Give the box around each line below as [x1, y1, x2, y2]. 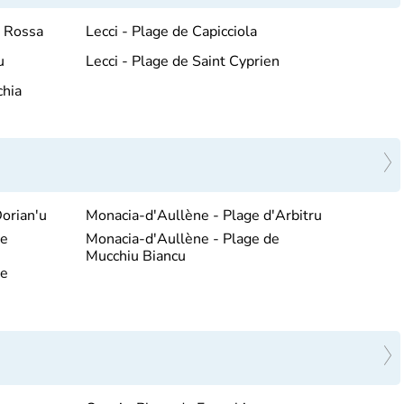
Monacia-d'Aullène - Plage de [85, 228, 280, 249]
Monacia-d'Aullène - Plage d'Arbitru [85, 205, 322, 225]
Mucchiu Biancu [85, 245, 186, 266]
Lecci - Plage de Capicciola [85, 21, 257, 41]
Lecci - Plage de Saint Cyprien [85, 50, 280, 71]
